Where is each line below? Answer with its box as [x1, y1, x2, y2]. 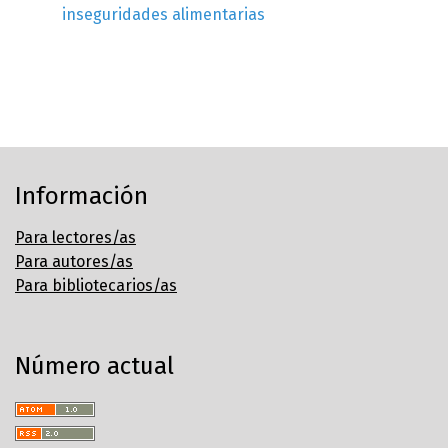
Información [15, 182, 148, 211]
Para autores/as [15, 252, 133, 272]
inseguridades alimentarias [62, 5, 265, 25]
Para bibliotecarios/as [15, 276, 177, 296]
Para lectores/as [15, 228, 136, 248]
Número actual [15, 352, 174, 381]
